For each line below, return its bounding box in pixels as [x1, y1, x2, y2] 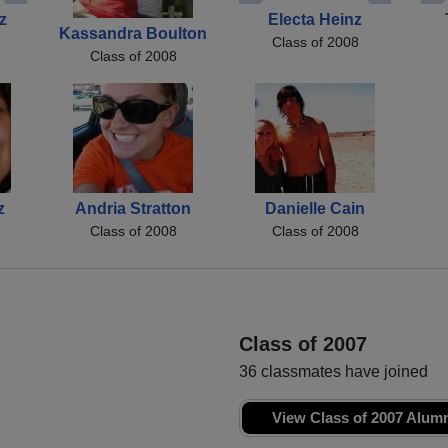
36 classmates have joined [239, 363, 428, 380]
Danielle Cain [265, 200, 365, 217]
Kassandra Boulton [59, 25, 207, 42]
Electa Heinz [268, 10, 362, 28]
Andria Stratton [75, 200, 191, 217]
